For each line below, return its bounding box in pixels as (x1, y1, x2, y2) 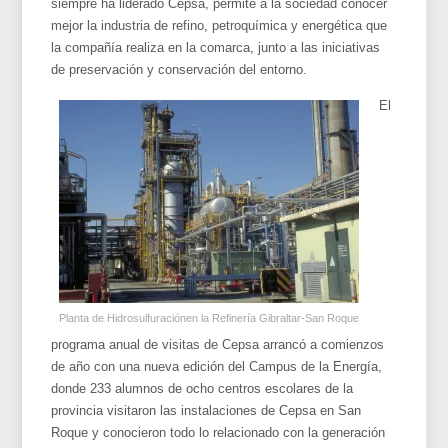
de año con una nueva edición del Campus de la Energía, (51, 358, 383, 374)
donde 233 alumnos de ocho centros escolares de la (51, 380, 354, 396)
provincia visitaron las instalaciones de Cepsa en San (51, 402, 362, 418)
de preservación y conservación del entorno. (51, 61, 308, 77)
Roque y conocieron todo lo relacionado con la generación (51, 424, 386, 440)
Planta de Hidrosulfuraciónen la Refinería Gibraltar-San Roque (59, 311, 360, 324)
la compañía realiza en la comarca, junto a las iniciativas (51, 39, 381, 55)
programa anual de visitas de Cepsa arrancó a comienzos (51, 336, 385, 352)
